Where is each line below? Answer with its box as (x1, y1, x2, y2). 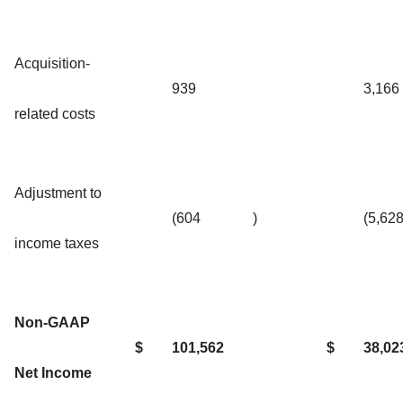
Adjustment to (14, 184, 102, 201)
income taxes (14, 235, 99, 251)
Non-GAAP (14, 314, 90, 330)
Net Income (14, 364, 92, 381)
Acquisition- (14, 55, 90, 71)
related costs (14, 105, 95, 121)
